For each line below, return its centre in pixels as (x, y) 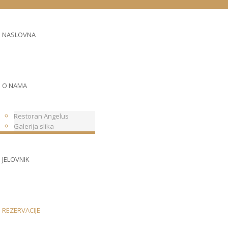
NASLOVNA (19, 35)
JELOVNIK (16, 159)
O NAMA (14, 85)
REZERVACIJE (21, 210)
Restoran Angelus (41, 116)
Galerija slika (34, 126)
